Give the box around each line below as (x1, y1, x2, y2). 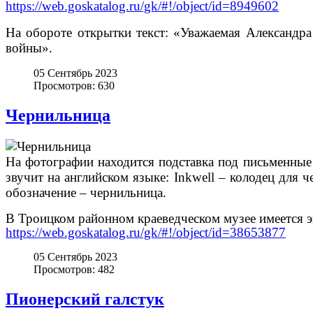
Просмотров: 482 (34, 263, 115, 275)
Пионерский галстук (6, 289, 164, 308)
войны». (6, 40, 52, 55)
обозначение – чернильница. (6, 184, 166, 200)
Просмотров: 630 (34, 79, 115, 92)
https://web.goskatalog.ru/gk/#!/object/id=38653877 (6, 224, 286, 240)
